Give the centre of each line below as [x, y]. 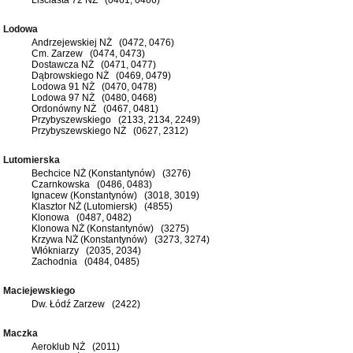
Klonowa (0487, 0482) [82, 217]
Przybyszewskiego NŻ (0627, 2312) [110, 130]
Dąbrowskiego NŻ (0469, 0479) [101, 75]
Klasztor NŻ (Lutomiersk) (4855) [102, 206]
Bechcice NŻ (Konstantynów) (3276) [111, 173]
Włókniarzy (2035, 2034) [86, 250]
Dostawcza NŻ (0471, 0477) [94, 64]
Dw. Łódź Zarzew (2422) [86, 304]
